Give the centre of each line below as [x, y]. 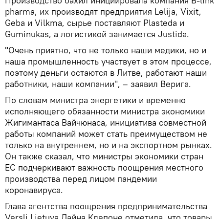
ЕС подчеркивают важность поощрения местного [104, 167]
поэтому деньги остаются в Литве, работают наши [106, 72]
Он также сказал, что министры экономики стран [104, 156]
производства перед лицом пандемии [81, 178]
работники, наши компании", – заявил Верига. [98, 84]
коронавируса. [34, 190]
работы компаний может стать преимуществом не [106, 133]
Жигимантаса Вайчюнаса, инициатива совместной [106, 122]
